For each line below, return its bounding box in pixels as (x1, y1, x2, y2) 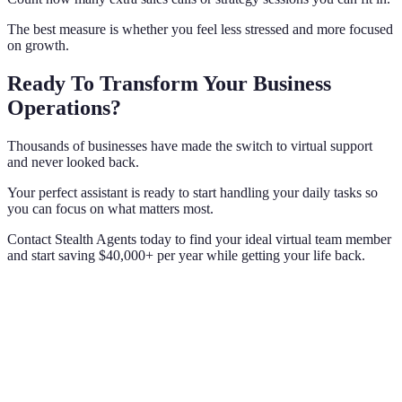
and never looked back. (7, 154, 139, 170)
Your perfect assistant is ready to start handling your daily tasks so (7, 185, 378, 201)
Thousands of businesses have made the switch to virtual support (7, 138, 372, 154)
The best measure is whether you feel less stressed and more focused (7, 22, 393, 38)
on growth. (7, 38, 69, 54)
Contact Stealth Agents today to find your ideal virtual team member (7, 232, 391, 248)
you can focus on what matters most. (7, 201, 214, 217)
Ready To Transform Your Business (7, 72, 331, 96)
